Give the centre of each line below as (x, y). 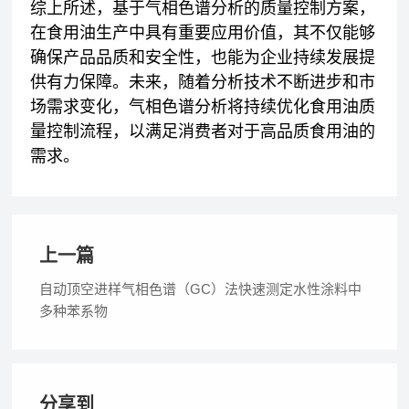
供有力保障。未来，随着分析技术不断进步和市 (203, 82)
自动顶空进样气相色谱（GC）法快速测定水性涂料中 (201, 289)
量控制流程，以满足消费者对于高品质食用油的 (203, 131)
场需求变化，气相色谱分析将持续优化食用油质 (203, 107)
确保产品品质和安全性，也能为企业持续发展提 (203, 58)
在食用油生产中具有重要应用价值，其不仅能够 (203, 33)
